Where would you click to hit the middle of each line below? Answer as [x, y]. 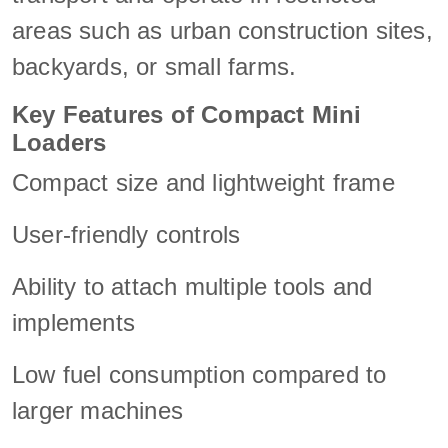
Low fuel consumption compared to [199, 374]
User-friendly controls [126, 234]
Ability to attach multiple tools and [192, 286]
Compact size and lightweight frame [203, 182]
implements [73, 322]
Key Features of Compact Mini [187, 114]
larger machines [97, 410]
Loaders [59, 142]
